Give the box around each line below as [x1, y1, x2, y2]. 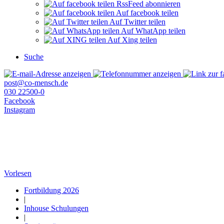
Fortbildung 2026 [24, 186, 79, 194]
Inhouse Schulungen [24, 204, 88, 212]
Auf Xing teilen [106, 35, 157, 44]
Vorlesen [4, 169, 31, 177]
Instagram [4, 105, 35, 114]
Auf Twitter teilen [108, 17, 165, 26]
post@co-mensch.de [4, 78, 68, 87]
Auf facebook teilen [114, 8, 178, 17]
